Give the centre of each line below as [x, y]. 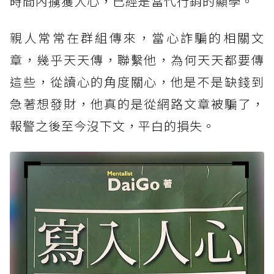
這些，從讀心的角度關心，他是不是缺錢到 [137, 82]
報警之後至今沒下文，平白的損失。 [113, 126]
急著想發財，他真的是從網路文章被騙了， [137, 104]
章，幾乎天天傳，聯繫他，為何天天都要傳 [137, 60]
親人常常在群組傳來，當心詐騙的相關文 [137, 38]
